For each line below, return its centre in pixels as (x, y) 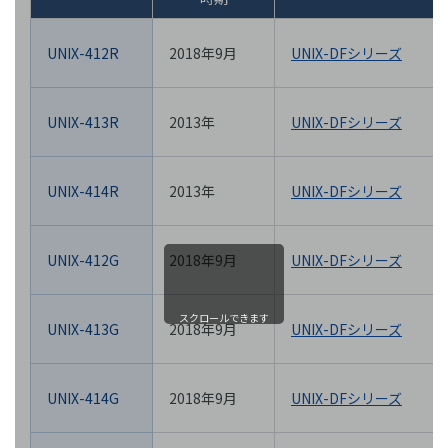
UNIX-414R (83, 191)
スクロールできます (224, 318)
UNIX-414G (83, 398)
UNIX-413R (83, 122)
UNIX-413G (83, 329)
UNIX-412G (83, 260)
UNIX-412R (83, 53)
